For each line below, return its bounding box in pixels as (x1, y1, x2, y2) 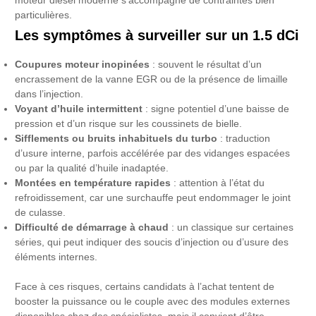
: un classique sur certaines (169, 222, 294, 233)
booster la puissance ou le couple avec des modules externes (15, 296, 291, 307)
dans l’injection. (15, 89, 84, 100)
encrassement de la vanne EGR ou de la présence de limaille (15, 74, 288, 85)
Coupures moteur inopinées (15, 59, 150, 71)
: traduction (217, 133, 271, 145)
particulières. (15, 10, 73, 21)
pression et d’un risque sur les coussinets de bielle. (15, 119, 243, 130)
